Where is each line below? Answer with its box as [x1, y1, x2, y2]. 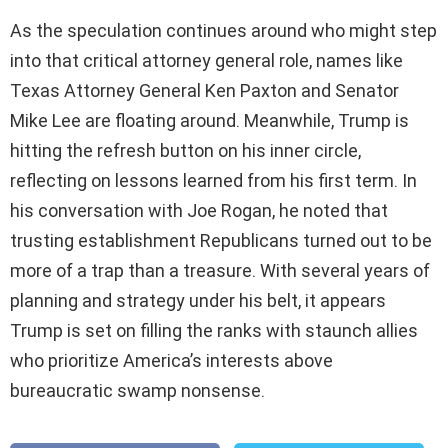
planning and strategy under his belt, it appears [10, 290, 386, 312]
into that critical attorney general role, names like [10, 50, 403, 72]
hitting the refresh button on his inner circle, [10, 140, 361, 162]
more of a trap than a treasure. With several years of [10, 260, 430, 282]
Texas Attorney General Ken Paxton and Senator [10, 80, 399, 102]
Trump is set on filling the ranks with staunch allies [10, 320, 418, 342]
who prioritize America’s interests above [10, 350, 333, 372]
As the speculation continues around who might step [10, 20, 437, 42]
